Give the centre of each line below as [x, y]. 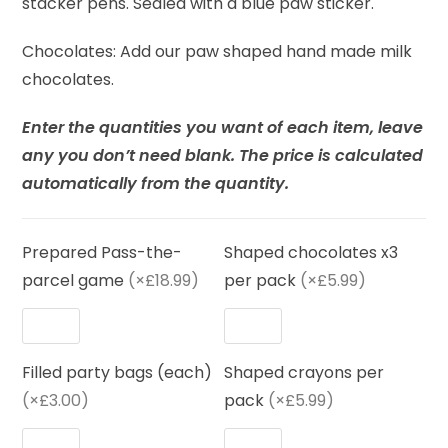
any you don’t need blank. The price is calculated [223, 156]
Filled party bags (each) [117, 373]
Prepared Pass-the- [102, 253]
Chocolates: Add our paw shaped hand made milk [217, 52]
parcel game [73, 281]
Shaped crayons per [304, 373]
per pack [260, 281]
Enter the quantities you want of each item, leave [223, 128]
